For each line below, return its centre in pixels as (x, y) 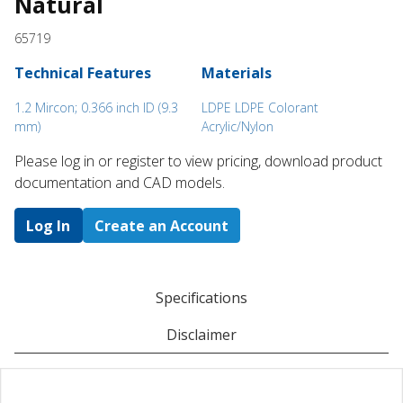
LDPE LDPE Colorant (260, 108)
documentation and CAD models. (120, 183)
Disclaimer (201, 334)
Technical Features (83, 73)
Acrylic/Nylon (237, 127)
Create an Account (161, 225)
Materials (237, 73)
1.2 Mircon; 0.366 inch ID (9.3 (96, 108)
